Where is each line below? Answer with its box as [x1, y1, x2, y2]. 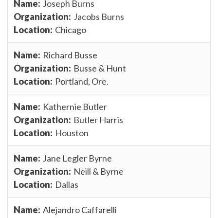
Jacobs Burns [73, 11, 124, 22]
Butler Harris [73, 114, 123, 125]
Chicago [55, 24, 86, 35]
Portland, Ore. [55, 75, 109, 87]
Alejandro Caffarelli [43, 204, 117, 215]
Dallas [55, 179, 78, 190]
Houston [55, 127, 89, 138]
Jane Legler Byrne [43, 152, 112, 163]
